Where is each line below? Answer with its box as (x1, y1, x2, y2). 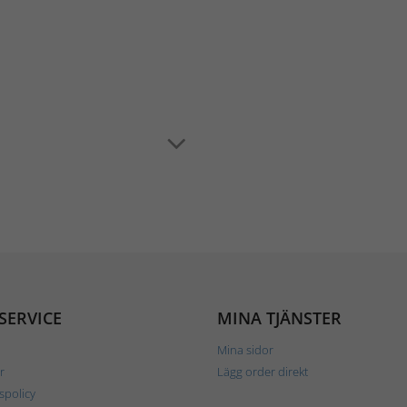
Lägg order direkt (217, 363, 308, 380)
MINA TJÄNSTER (217, 307, 342, 329)
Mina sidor (217, 342, 273, 358)
